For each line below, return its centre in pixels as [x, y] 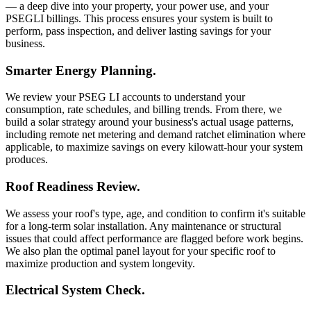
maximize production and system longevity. [100, 263]
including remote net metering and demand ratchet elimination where [155, 135]
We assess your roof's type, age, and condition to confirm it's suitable [155, 213]
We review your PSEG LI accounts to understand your [125, 97]
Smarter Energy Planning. [81, 70]
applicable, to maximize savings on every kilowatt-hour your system [154, 147]
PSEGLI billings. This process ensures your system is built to [139, 18]
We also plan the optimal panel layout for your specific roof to [141, 251]
